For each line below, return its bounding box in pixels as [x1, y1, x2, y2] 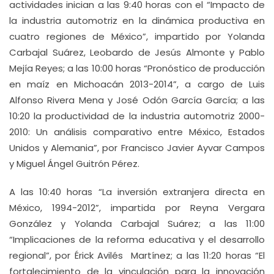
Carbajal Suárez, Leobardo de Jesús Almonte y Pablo [9, 46, 265, 59]
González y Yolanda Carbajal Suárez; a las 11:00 [9, 217, 265, 230]
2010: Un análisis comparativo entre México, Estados [9, 125, 265, 138]
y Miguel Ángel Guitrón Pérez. [9, 157, 139, 170]
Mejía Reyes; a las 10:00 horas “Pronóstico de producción [9, 62, 265, 75]
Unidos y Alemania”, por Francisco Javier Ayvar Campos [9, 141, 265, 154]
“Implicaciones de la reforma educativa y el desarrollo [9, 233, 265, 246]
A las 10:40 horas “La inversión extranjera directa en [9, 185, 265, 198]
